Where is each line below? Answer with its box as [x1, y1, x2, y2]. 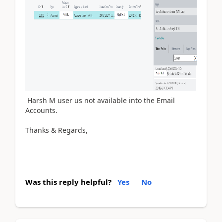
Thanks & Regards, [25, 125, 88, 135]
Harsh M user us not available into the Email [25, 96, 175, 106]
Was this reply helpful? [25, 176, 111, 187]
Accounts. [25, 106, 57, 115]
